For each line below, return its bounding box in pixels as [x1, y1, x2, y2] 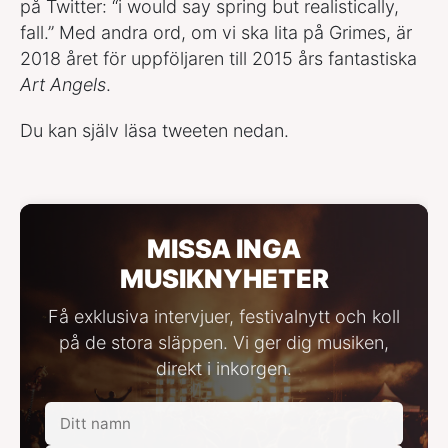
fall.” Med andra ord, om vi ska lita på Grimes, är [20, 22, 412, 44]
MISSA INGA [147, 233, 301, 265]
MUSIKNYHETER [119, 263, 329, 295]
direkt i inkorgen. [156, 358, 292, 380]
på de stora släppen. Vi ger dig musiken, [59, 332, 389, 354]
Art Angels [20, 74, 106, 96]
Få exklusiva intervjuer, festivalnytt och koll [48, 306, 400, 328]
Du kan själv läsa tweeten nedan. [20, 120, 289, 142]
